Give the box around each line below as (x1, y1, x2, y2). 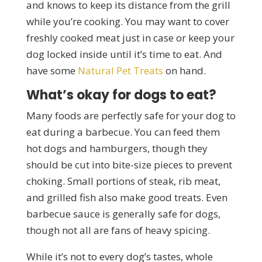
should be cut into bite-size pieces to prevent (26, 157, 232, 171)
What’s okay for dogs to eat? (26, 85, 216, 104)
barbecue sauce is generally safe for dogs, (26, 206, 220, 220)
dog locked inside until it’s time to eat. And (26, 47, 222, 61)
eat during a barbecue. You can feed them (26, 125, 220, 139)
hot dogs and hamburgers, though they (26, 141, 208, 155)
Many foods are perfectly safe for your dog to (26, 108, 236, 122)
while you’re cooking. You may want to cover (26, 14, 229, 28)
